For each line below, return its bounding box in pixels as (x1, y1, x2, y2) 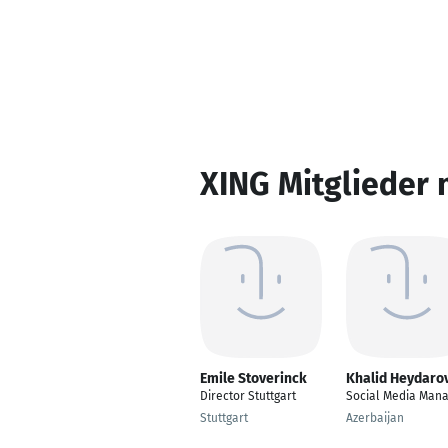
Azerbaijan (346, 411, 404, 425)
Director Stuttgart (200, 389, 296, 403)
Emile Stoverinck (200, 370, 307, 387)
